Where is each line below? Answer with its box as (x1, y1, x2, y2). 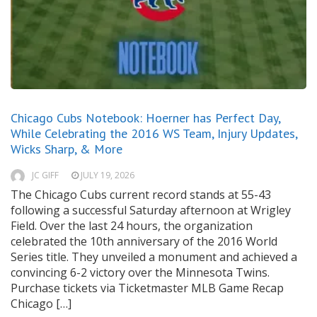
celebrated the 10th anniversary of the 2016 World (11, 234, 277, 250)
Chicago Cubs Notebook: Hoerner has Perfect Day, (11, 110, 280, 127)
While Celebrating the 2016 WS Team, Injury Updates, (11, 125, 297, 142)
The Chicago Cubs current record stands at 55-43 (11, 187, 271, 203)
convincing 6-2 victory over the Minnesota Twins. (11, 265, 270, 281)
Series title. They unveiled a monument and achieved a (11, 249, 297, 265)
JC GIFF (32, 169, 59, 182)
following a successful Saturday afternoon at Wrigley (11, 202, 291, 219)
